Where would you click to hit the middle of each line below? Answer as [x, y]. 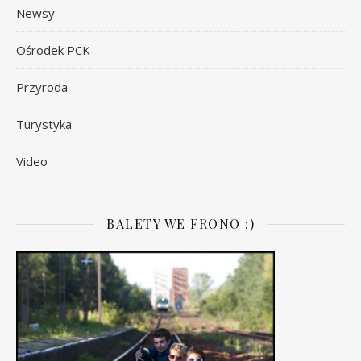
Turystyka [44, 124]
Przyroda [42, 87]
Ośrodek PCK [53, 50]
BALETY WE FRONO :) [180, 223]
